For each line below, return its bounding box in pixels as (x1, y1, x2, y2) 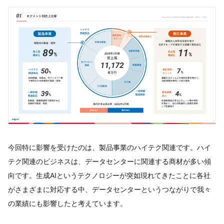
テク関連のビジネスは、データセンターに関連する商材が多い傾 (8, 156, 211, 165)
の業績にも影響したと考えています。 (8, 198, 127, 207)
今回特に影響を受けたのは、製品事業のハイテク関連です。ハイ (8, 142, 211, 151)
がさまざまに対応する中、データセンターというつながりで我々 (8, 184, 211, 193)
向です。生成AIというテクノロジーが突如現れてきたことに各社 (8, 170, 210, 179)
